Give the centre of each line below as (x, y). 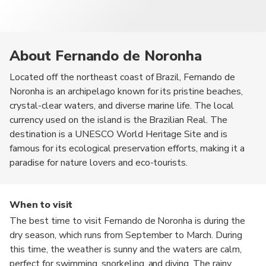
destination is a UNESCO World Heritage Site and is (119, 134)
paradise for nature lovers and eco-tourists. (99, 162)
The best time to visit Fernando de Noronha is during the (128, 221)
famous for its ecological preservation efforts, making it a (127, 148)
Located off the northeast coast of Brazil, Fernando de (123, 77)
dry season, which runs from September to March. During (126, 235)
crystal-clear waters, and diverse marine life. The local (122, 105)
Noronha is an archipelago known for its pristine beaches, (126, 91)
